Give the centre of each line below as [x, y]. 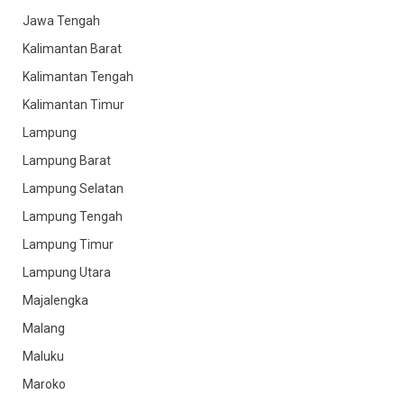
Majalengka [55, 300]
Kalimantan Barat [72, 48]
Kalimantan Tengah [78, 76]
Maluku [43, 356]
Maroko [44, 384]
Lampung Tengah [73, 216]
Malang [44, 328]
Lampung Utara [67, 272]
